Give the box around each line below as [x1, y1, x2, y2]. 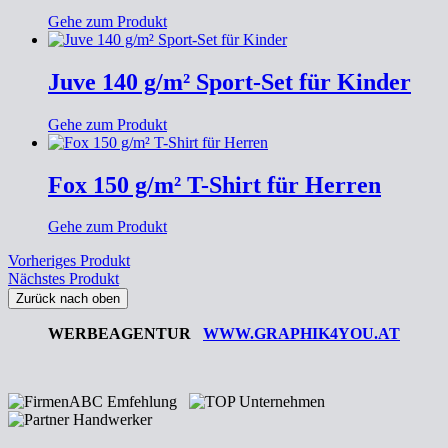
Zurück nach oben [16, 291, 120, 307]
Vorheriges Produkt [8, 252, 130, 270]
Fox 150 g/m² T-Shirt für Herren [48, 171, 381, 198]
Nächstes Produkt [8, 270, 119, 288]
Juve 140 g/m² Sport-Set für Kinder [48, 68, 411, 95]
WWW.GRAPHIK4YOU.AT [203, 325, 400, 343]
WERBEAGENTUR [48, 325, 203, 343]
